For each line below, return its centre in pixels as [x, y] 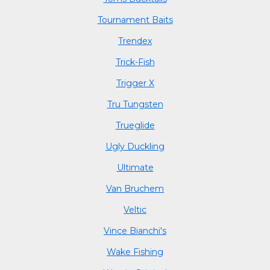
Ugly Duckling [135, 146]
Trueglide [135, 125]
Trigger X [135, 83]
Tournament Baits [135, 20]
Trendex [135, 41]
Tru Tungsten [135, 104]
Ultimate [135, 167]
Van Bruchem [135, 188]
